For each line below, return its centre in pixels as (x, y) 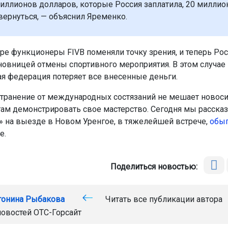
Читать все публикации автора (163, 199)
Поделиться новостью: (156, 167)
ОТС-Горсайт (57, 212)
